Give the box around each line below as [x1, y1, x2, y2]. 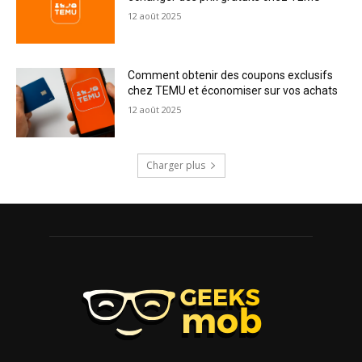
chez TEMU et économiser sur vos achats [128, 84, 339, 98]
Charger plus [145, 158, 205, 172]
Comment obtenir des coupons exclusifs [128, 69, 334, 82]
